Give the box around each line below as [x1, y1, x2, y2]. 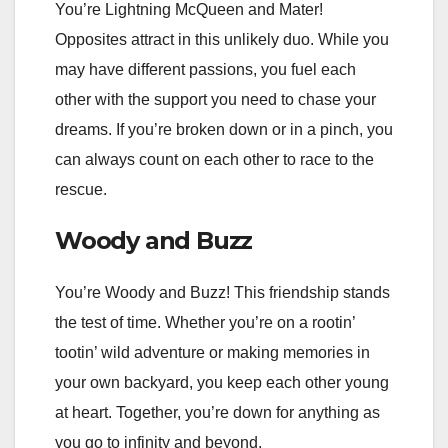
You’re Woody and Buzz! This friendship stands [55, 283, 390, 301]
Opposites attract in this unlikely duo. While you [55, 30, 389, 48]
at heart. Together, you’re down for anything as [55, 403, 380, 421]
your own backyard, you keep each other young [55, 373, 389, 391]
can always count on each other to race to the [55, 150, 374, 168]
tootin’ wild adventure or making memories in [55, 343, 370, 361]
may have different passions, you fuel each [55, 60, 356, 78]
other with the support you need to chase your [55, 90, 376, 108]
